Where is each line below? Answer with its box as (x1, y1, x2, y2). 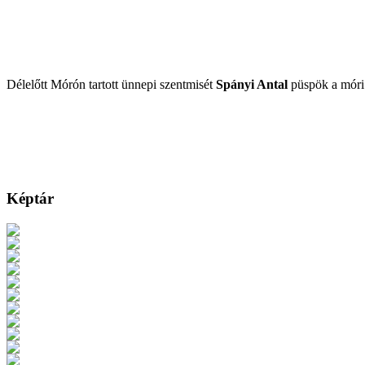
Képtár (7, 190, 54, 208)
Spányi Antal (216, 77, 288, 91)
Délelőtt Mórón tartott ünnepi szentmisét (7, 77, 216, 91)
